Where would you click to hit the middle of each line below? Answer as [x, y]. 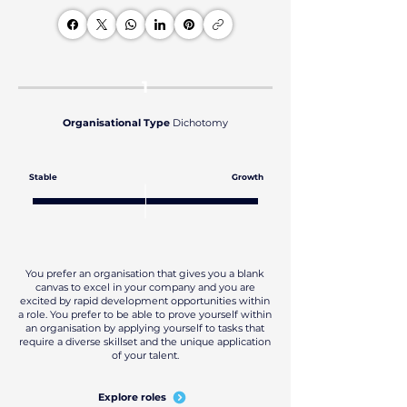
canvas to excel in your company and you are [145, 287]
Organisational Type [117, 123]
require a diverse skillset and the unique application [145, 342]
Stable [43, 177]
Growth [248, 177]
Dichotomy [200, 123]
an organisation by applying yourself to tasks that [145, 328]
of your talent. [145, 355]
